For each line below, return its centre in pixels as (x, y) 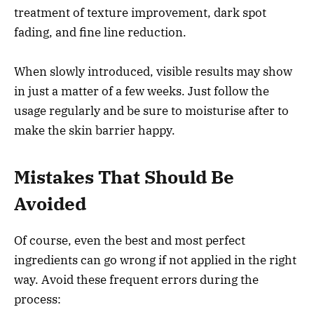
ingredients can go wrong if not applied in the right (155, 260)
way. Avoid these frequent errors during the (136, 280)
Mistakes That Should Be (124, 177)
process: (37, 300)
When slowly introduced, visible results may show (153, 71)
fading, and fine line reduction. (100, 32)
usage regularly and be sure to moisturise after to (151, 110)
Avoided (50, 204)
